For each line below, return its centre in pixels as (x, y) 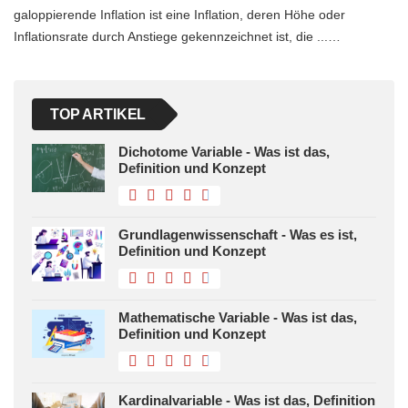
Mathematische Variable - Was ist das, (238, 317)
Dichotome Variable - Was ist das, (224, 151)
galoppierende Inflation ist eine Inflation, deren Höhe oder (179, 14)
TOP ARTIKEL (98, 114)
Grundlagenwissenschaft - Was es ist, (238, 234)
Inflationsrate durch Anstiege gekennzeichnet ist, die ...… (177, 36)
